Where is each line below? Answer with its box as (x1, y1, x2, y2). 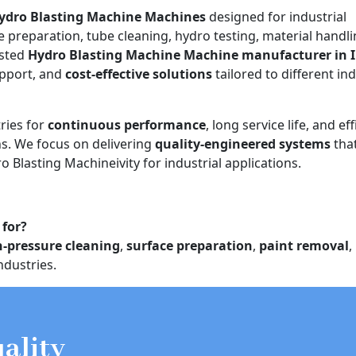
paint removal (259, 236, 349, 254)
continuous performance (48, 115, 206, 133)
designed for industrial (206, 7, 346, 25)
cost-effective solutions (65, 64, 212, 83)
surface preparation (126, 236, 253, 254)
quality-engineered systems (155, 134, 331, 153)
